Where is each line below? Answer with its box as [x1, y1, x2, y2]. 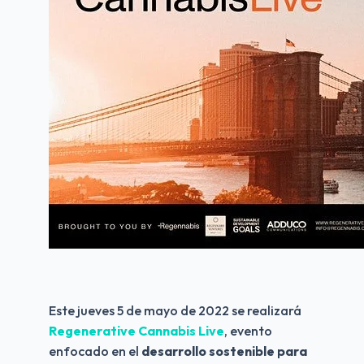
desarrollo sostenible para [141, 342, 307, 359]
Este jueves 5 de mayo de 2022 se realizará [49, 301, 301, 318]
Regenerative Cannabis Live [49, 322, 224, 339]
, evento [224, 322, 272, 339]
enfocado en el [49, 342, 141, 359]
